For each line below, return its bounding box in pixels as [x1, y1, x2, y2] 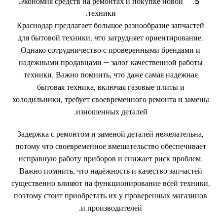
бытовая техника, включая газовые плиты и [37, 82, 184, 92]
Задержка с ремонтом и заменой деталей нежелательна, [17, 129, 204, 139]
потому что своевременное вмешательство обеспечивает [15, 142, 206, 151]
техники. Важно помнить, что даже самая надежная [23, 70, 198, 79]
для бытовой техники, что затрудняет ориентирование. [18, 33, 203, 42]
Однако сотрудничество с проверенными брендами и [21, 45, 200, 55]
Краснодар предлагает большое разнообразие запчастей [17, 21, 204, 30]
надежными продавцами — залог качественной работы [18, 58, 203, 67]
